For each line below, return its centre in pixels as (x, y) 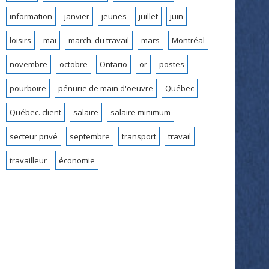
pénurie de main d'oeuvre (106, 88)
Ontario (113, 64)
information (31, 16)
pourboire (28, 88)
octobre (74, 64)
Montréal (188, 40)
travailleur (28, 160)
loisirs (20, 40)
